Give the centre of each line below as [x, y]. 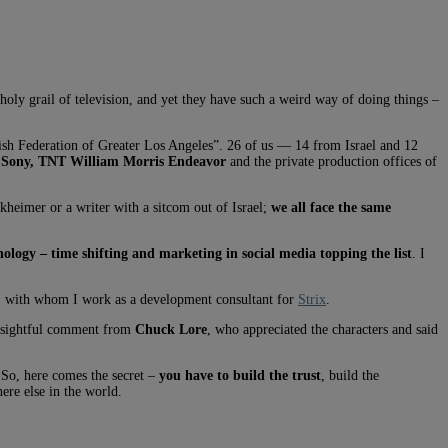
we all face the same [331, 207]
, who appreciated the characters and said [322, 329]
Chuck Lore [171, 329]
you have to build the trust [240, 375]
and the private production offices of [331, 161]
